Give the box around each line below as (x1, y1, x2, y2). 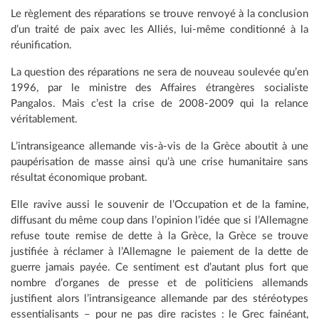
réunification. (11, 40, 72, 51)
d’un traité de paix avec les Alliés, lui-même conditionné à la (11, 24, 308, 35)
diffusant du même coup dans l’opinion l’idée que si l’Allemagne (11, 215, 308, 226)
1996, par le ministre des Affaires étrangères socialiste (11, 83, 308, 93)
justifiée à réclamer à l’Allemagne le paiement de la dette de (11, 246, 308, 257)
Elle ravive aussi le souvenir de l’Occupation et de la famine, (11, 199, 308, 210)
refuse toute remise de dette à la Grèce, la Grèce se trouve (11, 231, 308, 241)
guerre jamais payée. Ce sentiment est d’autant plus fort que (11, 262, 308, 273)
